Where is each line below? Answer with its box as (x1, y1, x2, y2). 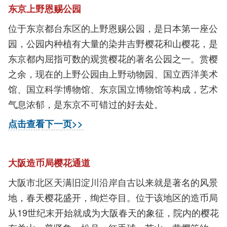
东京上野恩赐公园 (8, 2, 81, 15)
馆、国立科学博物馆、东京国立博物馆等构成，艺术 (8, 82, 218, 95)
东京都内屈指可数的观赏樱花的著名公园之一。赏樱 (8, 52, 218, 65)
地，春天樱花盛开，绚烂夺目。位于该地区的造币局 (8, 191, 218, 204)
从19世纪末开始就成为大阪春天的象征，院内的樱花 (8, 206, 219, 219)
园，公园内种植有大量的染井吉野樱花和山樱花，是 (8, 36, 218, 50)
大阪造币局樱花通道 (8, 156, 90, 169)
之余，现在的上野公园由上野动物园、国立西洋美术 (8, 67, 218, 80)
